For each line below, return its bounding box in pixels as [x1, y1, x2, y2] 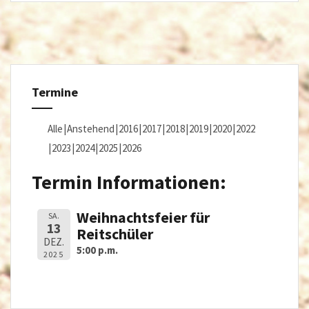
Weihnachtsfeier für [76, 208, 210, 228]
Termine [32, 83, 78, 100]
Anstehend [67, 121, 114, 135]
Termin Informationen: [32, 169, 226, 195]
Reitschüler [76, 224, 153, 244]
